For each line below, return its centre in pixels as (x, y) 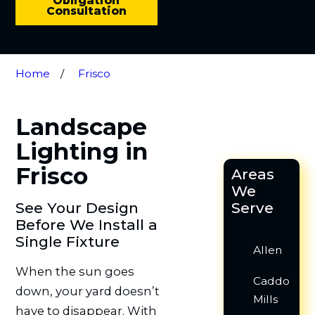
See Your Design (77, 207)
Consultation (86, 11)
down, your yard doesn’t (87, 291)
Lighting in (82, 152)
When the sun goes (75, 272)
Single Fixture (67, 241)
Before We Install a (86, 224)
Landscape (81, 127)
